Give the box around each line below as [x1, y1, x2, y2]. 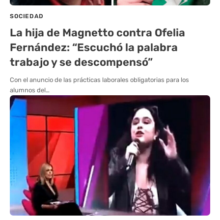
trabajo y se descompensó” [10, 55, 153, 69]
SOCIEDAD [10, 13, 44, 20]
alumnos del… [10, 86, 50, 94]
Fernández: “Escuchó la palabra [10, 41, 178, 55]
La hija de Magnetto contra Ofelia [10, 26, 185, 40]
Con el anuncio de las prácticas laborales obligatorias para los [10, 76, 189, 84]
